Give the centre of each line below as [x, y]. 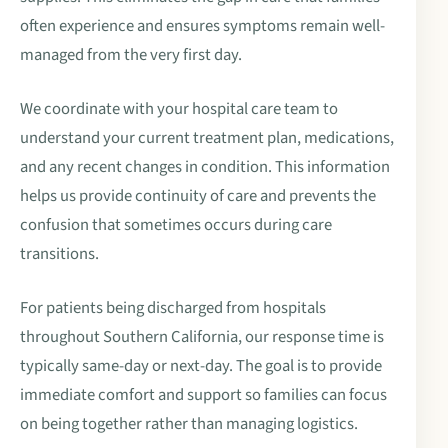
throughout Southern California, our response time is [202, 336]
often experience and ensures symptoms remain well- [202, 26]
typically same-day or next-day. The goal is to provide [201, 365]
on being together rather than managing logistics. [189, 423]
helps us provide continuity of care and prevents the [198, 195]
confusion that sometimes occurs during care [176, 224]
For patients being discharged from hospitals [173, 307]
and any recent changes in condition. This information [205, 166]
